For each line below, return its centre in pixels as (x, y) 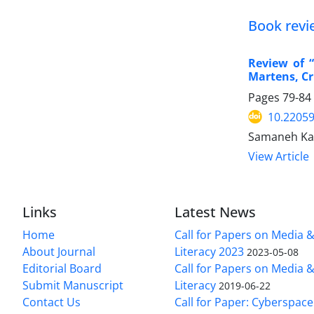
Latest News (216, 212)
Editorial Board (62, 268)
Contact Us (52, 302)
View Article (279, 156)
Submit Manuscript (73, 285)
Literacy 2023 (210, 251)
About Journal (59, 251)
